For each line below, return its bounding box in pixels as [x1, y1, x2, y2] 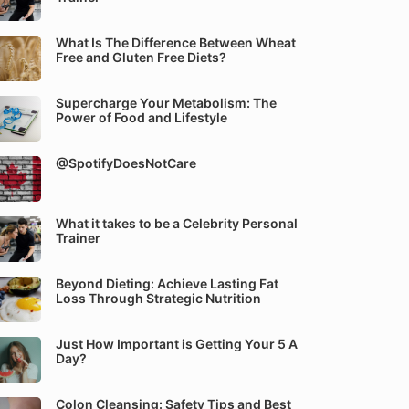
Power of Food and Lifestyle [56, 110, 227, 125]
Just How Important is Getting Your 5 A [56, 336, 298, 351]
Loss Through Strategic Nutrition [56, 290, 261, 306]
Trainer [56, 230, 100, 246]
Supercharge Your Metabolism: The [56, 95, 277, 110]
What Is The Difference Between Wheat [56, 35, 296, 50]
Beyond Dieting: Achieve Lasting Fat [56, 276, 278, 291]
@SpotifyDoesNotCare [56, 155, 196, 171]
